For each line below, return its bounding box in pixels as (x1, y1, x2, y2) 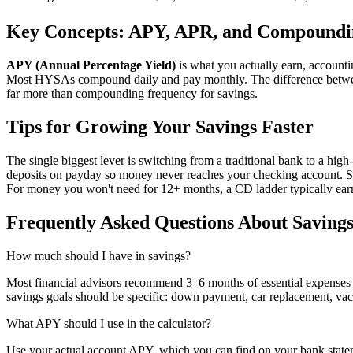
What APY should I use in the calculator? (6, 316, 211, 330)
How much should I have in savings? (6, 248, 191, 262)
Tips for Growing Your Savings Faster (6, 116, 314, 137)
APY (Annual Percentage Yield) (6, 58, 176, 72)
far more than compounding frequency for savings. (6, 87, 258, 101)
